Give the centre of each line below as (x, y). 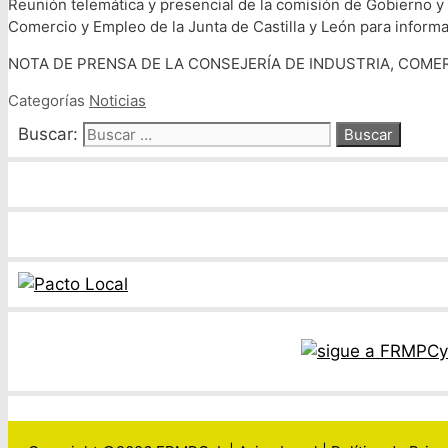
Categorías (48, 101)
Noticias (117, 101)
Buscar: (48, 134)
